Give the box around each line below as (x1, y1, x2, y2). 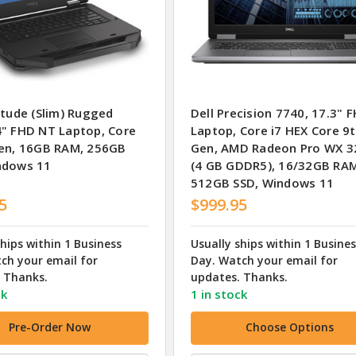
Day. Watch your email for (190, 253, 338, 269)
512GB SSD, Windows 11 (190, 175, 335, 192)
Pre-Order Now (8, 319, 91, 335)
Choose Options (245, 319, 334, 335)
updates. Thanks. (190, 269, 288, 285)
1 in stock (190, 286, 247, 303)
